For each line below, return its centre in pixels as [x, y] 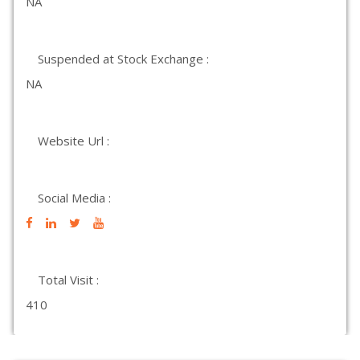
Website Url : [74, 141]
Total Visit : [68, 280]
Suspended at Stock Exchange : [123, 59]
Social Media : [74, 198]
